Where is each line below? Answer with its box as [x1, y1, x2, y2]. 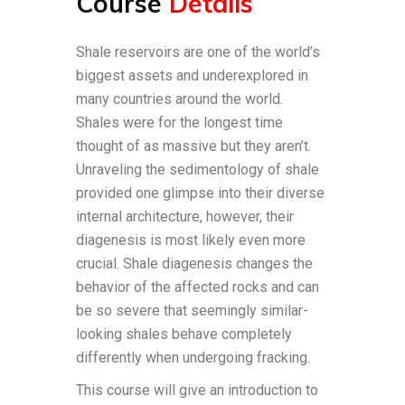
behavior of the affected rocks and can [76, 278, 319, 296]
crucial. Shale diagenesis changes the [76, 255, 313, 272]
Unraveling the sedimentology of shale [76, 161, 319, 178]
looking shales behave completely [76, 325, 292, 343]
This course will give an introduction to [76, 381, 318, 399]
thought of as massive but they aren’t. [76, 137, 311, 155]
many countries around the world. [76, 90, 283, 108]
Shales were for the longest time [76, 114, 283, 131]
